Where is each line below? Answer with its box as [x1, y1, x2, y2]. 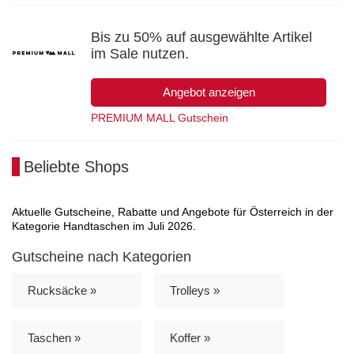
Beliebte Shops [24, 157, 129, 175]
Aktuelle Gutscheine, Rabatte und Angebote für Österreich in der [12, 205, 333, 218]
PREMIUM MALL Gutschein [91, 111, 228, 124]
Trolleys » [170, 283, 220, 297]
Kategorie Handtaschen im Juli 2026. [12, 219, 196, 232]
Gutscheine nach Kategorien [12, 248, 195, 265]
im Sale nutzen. [91, 45, 189, 62]
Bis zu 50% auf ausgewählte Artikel [91, 28, 312, 45]
